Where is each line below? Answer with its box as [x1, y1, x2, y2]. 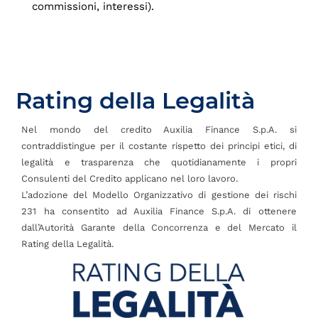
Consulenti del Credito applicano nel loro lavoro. [21, 172, 238, 184]
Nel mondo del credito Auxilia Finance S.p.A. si [21, 124, 297, 135]
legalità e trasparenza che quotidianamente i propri [21, 156, 297, 168]
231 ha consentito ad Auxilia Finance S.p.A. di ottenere [21, 205, 297, 216]
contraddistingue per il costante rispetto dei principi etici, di [21, 140, 297, 151]
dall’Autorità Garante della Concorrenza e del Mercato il [21, 221, 297, 233]
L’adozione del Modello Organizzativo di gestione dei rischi [21, 189, 297, 200]
